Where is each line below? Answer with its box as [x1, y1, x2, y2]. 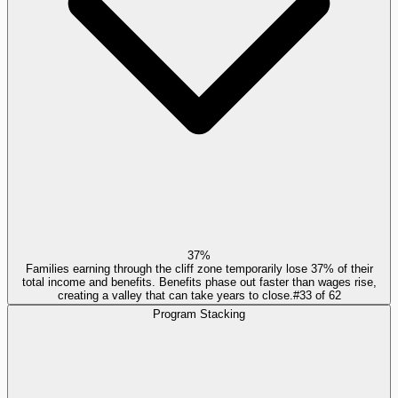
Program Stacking [153, 306, 245, 321]
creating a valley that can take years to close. [57, 288, 293, 302]
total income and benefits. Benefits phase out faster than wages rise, [21, 275, 377, 289]
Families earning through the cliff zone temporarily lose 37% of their [25, 261, 373, 275]
